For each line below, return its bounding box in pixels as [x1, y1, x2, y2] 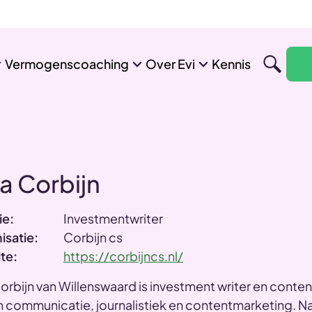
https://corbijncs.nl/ [63, 248, 183, 264]
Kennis [211, 56, 251, 72]
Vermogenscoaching [4, 56, 129, 72]
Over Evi [145, 56, 195, 72]
